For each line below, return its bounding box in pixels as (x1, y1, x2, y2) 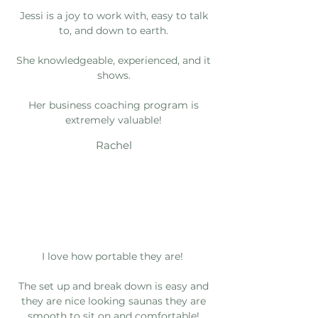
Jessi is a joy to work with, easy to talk (19, 9, 208, 22)
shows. (97, 68, 131, 82)
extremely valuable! (65, 113, 162, 126)
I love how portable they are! (41, 249, 186, 263)
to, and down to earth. (59, 23, 168, 37)
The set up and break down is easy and (18, 279, 209, 292)
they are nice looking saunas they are (21, 294, 206, 307)
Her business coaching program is (28, 98, 199, 111)
